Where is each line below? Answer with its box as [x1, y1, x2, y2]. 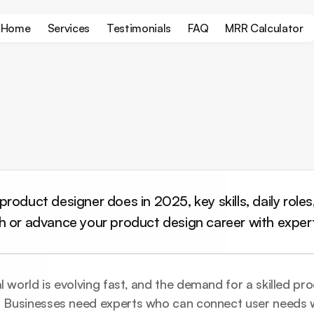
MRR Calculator [225, 21, 303, 35]
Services [47, 21, 90, 35]
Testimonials [106, 21, 172, 35]
